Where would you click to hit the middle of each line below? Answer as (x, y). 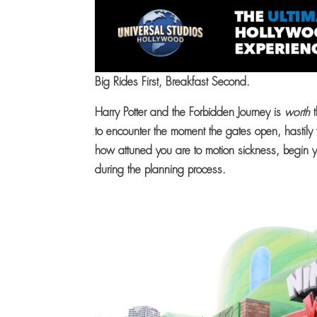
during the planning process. (164, 170)
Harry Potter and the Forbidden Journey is (190, 113)
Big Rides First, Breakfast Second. (174, 82)
